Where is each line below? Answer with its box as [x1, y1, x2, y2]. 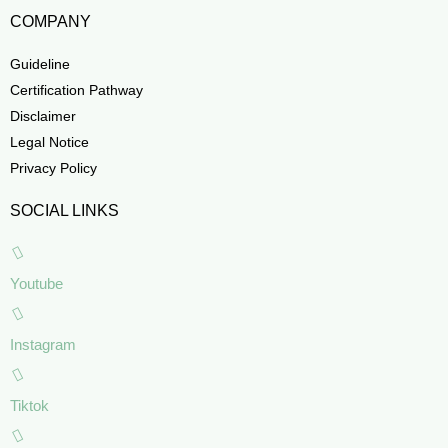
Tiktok [10, 396, 49, 414]
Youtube [10, 274, 63, 292]
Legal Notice [10, 133, 89, 150]
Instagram [10, 335, 76, 353]
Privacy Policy [10, 159, 97, 176]
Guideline [10, 55, 70, 72]
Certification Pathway [10, 81, 143, 98]
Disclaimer [10, 107, 76, 124]
